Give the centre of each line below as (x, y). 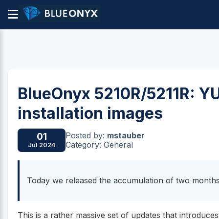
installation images (90, 113)
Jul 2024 (42, 145)
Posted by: (86, 135)
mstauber (126, 135)
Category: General (99, 144)
